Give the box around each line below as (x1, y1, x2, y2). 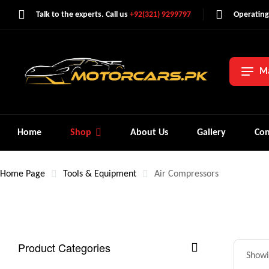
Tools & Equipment (63, 169, 136, 179)
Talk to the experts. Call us (36, 10, 130, 19)
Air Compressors (154, 169, 219, 179)
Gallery (197, 127, 226, 138)
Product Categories (18, 239, 110, 255)
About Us (130, 127, 169, 138)
